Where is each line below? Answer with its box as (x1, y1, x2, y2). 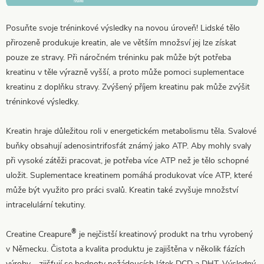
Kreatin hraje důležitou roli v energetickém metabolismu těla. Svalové (6, 125, 256, 137)
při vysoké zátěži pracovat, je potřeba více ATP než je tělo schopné (6, 154, 249, 166)
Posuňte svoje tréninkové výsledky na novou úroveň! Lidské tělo (6, 22, 240, 34)
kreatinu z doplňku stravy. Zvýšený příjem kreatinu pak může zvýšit (6, 81, 250, 93)
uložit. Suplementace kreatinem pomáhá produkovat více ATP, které (6, 169, 252, 181)
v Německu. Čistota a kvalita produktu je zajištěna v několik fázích (6, 243, 245, 255)
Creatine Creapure (6, 228, 71, 240)
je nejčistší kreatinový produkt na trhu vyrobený (77, 228, 253, 240)
